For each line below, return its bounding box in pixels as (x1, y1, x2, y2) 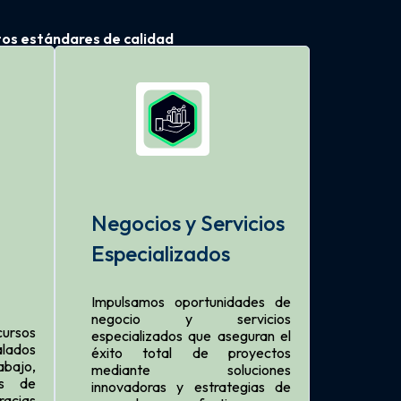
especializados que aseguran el (91, 326, 291, 345)
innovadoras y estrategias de (91, 377, 291, 396)
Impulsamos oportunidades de (91, 292, 291, 311)
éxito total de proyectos (91, 343, 291, 362)
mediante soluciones (91, 360, 291, 379)
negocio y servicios (91, 309, 291, 328)
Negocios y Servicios (91, 209, 285, 236)
